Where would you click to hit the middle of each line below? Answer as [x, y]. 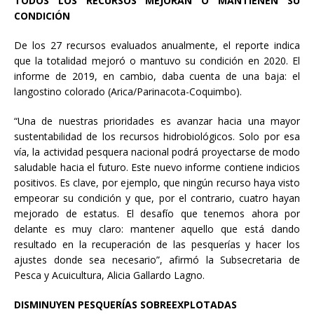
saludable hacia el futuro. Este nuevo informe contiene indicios [157, 167]
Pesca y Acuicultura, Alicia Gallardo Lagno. [109, 275]
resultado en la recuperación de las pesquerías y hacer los [157, 244]
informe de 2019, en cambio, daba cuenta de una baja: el [157, 76]
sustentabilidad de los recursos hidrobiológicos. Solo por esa [157, 136]
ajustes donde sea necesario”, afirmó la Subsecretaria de [157, 259]
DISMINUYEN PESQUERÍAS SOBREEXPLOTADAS [125, 304]
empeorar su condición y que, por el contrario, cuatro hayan [157, 198]
